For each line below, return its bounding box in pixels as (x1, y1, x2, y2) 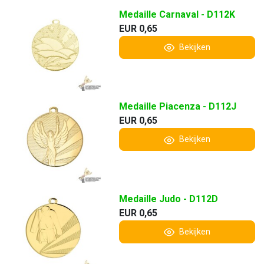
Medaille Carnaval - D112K (118, 8, 235, 20)
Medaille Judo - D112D (118, 193, 218, 205)
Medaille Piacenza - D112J (118, 101, 236, 113)
